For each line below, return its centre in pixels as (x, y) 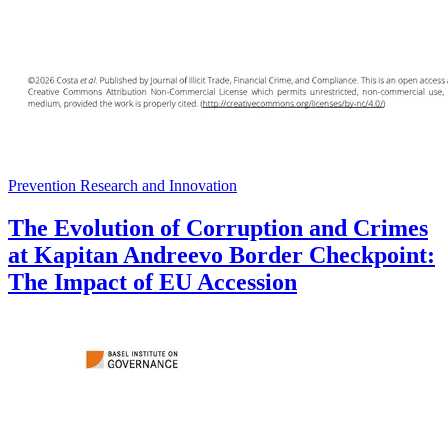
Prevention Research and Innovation (122, 185)
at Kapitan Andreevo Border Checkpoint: (221, 254)
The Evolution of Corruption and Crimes (218, 227)
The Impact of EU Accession (152, 281)
